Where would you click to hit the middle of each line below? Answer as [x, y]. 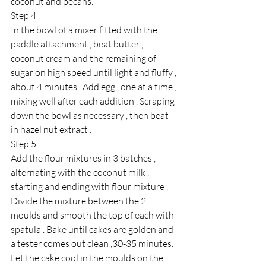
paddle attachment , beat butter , [78, 44]
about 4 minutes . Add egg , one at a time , [94, 87]
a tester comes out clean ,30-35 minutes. [93, 244]
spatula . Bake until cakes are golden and [93, 229]
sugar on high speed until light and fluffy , [94, 73]
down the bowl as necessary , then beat [91, 115]
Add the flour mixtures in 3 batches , [84, 158]
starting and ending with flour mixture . [90, 187]
